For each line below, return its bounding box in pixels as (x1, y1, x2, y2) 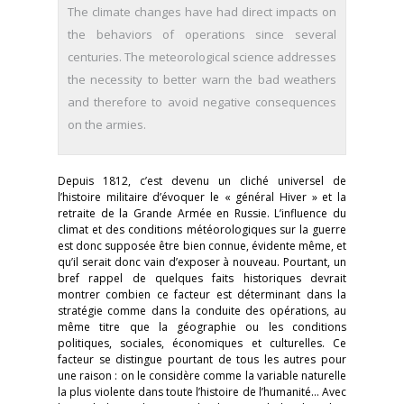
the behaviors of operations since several (68, 26, 336, 42)
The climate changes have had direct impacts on (68, 4, 336, 20)
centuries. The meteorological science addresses (68, 49, 336, 65)
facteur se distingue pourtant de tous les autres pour (58, 352, 346, 367)
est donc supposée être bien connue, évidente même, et (58, 238, 346, 253)
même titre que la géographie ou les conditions (58, 319, 346, 335)
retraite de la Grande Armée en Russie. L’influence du (58, 206, 346, 221)
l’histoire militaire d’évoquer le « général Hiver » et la (58, 189, 346, 205)
